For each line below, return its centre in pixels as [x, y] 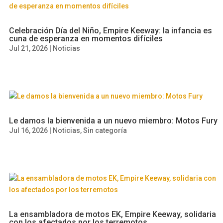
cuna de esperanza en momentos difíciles [86, 39]
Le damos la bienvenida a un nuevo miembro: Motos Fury [113, 121]
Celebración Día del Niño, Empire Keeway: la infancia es [111, 31]
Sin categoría [105, 130]
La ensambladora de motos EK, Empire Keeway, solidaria [113, 214]
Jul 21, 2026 [29, 48]
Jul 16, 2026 [29, 130]
